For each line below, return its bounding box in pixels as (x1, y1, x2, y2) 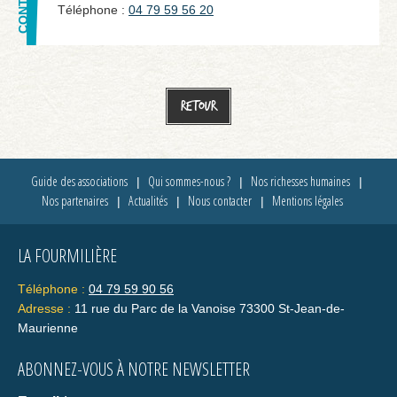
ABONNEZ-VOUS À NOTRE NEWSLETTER (18, 357, 250, 381)
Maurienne (18, 321, 78, 335)
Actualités (128, 192, 167, 209)
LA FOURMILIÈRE (18, 244, 117, 268)
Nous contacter (187, 192, 252, 209)
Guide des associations (30, 173, 128, 190)
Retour (181, 97, 216, 114)
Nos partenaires (41, 192, 108, 209)
